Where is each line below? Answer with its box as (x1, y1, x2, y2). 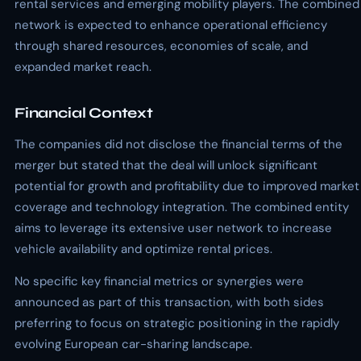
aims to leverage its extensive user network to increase (15, 220, 332, 236)
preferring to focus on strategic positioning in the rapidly (15, 315, 339, 331)
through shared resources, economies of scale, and (15, 38, 308, 54)
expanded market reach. (15, 59, 151, 75)
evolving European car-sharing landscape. (15, 336, 252, 352)
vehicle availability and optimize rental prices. (15, 241, 272, 257)
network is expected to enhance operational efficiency (15, 17, 327, 33)
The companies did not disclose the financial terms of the (15, 136, 342, 152)
